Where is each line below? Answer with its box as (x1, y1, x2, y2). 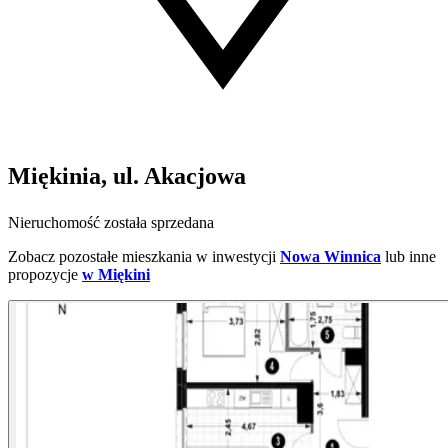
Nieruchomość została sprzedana (8, 214, 214, 232)
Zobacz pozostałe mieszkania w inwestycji (8, 248, 276, 266)
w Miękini (82, 266, 150, 284)
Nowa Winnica (280, 248, 381, 266)
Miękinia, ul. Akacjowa (8, 163, 246, 190)
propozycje (8, 266, 78, 284)
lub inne (385, 248, 436, 266)
